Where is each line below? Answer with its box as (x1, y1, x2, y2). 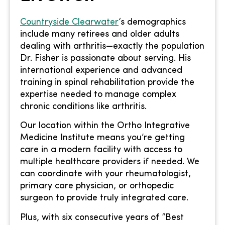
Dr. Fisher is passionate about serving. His (20, 53, 191, 63)
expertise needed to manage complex (20, 89, 176, 99)
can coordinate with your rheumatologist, (20, 169, 191, 179)
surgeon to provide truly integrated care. (20, 193, 188, 203)
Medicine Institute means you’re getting (20, 133, 185, 143)
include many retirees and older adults (20, 29, 179, 39)
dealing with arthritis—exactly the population (20, 41, 204, 51)
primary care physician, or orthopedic (20, 181, 174, 191)
